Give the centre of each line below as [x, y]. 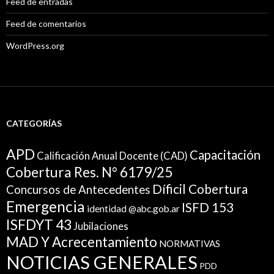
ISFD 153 [208, 207]
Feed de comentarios [46, 24]
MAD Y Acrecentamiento [82, 242]
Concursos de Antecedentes [78, 190]
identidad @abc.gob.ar [133, 209]
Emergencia [46, 207]
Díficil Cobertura [200, 189]
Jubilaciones [101, 227]
